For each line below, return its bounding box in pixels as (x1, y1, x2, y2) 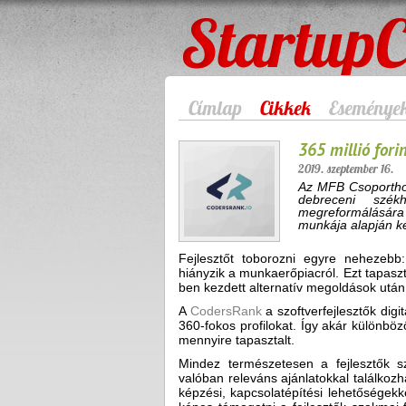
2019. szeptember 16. (298, 161, 394, 176)
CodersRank (189, 304, 262, 318)
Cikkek (260, 96, 311, 120)
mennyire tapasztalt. (179, 333, 295, 347)
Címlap (188, 96, 242, 120)
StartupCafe (174, 18, 258, 40)
